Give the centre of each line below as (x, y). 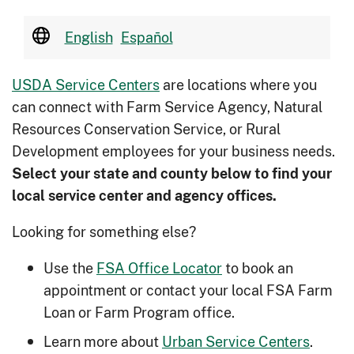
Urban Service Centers (236, 341)
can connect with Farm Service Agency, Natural (167, 106)
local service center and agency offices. (146, 195)
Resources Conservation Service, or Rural (146, 128)
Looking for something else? (104, 231)
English (88, 37)
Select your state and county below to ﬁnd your (172, 173)
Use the (70, 267)
